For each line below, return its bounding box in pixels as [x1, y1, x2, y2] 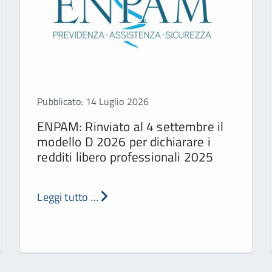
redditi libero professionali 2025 [37, 146, 214, 166]
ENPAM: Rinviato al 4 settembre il [37, 116, 224, 136]
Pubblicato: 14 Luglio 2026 [37, 93, 149, 109]
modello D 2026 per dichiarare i [37, 131, 211, 151]
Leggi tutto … [37, 188, 99, 205]
